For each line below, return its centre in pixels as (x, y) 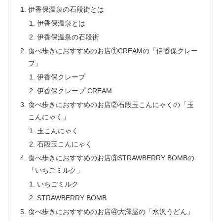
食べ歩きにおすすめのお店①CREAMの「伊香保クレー (113, 51)
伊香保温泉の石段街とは (66, 10)
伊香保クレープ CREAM (74, 91)
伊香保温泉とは (61, 23)
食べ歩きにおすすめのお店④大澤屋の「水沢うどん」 (111, 211)
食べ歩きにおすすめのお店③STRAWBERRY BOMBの (111, 158)
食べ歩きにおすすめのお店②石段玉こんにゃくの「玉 (111, 104)
